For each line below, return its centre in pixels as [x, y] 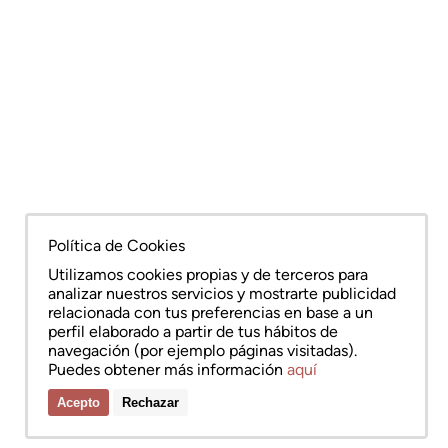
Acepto [78, 402]
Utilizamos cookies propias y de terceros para [207, 274]
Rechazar [150, 402]
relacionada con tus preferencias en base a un [210, 312]
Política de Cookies [116, 245]
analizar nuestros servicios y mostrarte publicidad [221, 293]
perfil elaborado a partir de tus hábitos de [192, 331]
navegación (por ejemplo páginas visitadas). [202, 350]
